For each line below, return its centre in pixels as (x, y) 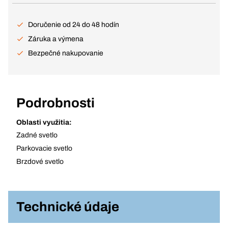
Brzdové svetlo (40, 162)
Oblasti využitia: (44, 122)
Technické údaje (68, 207)
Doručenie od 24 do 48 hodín (74, 25)
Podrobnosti (55, 103)
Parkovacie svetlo (44, 148)
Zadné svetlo (37, 135)
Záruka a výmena (56, 39)
